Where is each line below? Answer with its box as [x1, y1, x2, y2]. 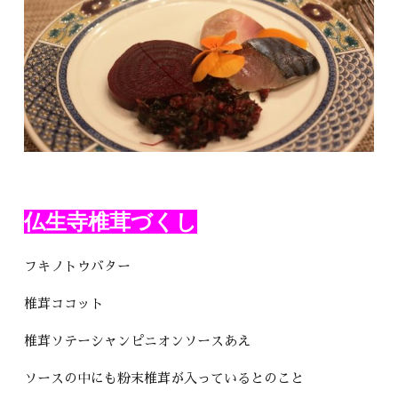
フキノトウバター [24, 259, 131, 274]
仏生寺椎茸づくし [24, 210, 198, 235]
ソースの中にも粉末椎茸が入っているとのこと [24, 371, 305, 386]
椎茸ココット [24, 297, 105, 311]
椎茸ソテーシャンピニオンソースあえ [24, 334, 251, 348]
